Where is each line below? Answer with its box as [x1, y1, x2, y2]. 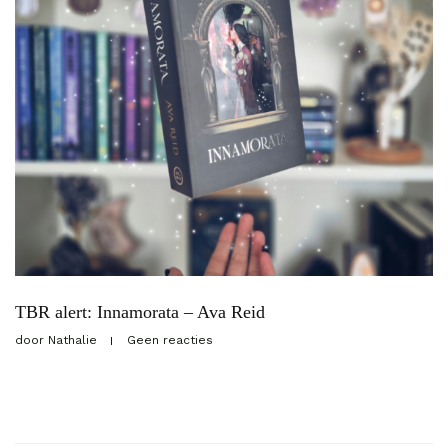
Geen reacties [127, 333, 213, 348]
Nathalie [44, 333, 101, 348]
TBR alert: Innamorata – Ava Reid [15, 302, 265, 323]
